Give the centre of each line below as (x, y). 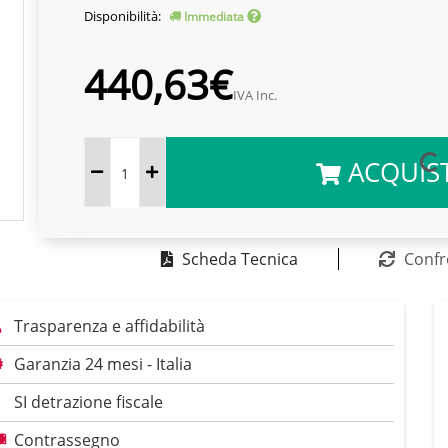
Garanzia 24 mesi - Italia (103, 363)
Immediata (213, 16)
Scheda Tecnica (239, 259)
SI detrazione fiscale (88, 401)
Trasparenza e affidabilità (109, 325)
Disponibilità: (123, 16)
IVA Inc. (254, 95)
